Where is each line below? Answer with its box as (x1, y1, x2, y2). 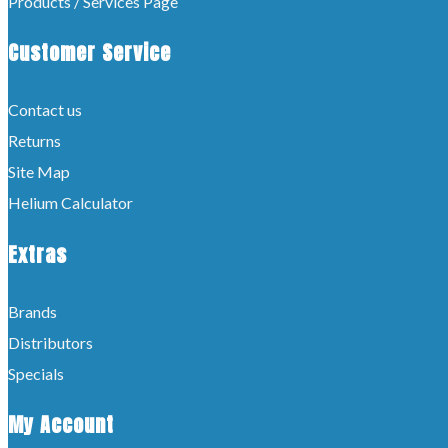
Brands (8, 301, 57, 321)
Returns (8, 131, 61, 151)
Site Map (8, 162, 70, 182)
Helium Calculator (8, 193, 133, 213)
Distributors (8, 332, 93, 352)
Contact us (8, 100, 82, 120)
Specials (8, 363, 64, 383)
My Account (8, 409, 114, 441)
